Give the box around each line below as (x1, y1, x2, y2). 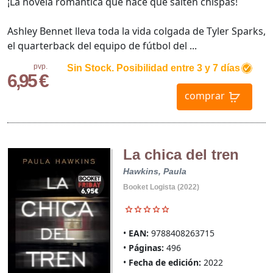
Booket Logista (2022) (122, 182, 199, 191)
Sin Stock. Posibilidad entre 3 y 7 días (66, 62, 240, 73)
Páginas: (128, 241, 164, 253)
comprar (184, 88, 225, 102)
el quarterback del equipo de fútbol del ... (7, 38, 197, 52)
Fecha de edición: (128, 256, 201, 268)
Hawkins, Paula (122, 166, 186, 176)
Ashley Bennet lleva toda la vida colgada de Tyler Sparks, (7, 24, 266, 38)
